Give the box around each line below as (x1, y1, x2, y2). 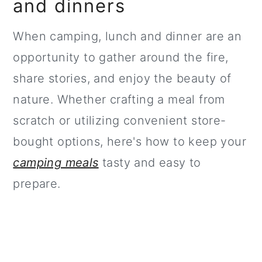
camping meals (13, 156, 99, 170)
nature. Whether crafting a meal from (13, 92, 225, 107)
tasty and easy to (98, 156, 201, 170)
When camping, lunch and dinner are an (13, 29, 242, 44)
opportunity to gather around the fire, (13, 50, 229, 65)
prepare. (13, 177, 61, 191)
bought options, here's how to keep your (13, 135, 246, 149)
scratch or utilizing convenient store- (13, 113, 226, 128)
